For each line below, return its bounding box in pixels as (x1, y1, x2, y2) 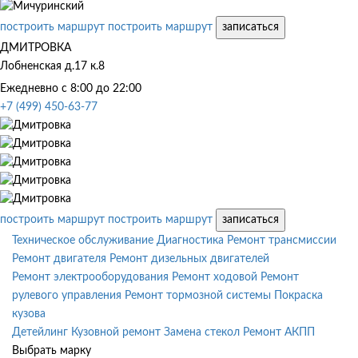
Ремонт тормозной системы (125, 289, 271, 301)
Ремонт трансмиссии (227, 234, 336, 246)
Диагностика (157, 234, 224, 246)
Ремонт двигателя (12, 253, 106, 265)
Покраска (274, 289, 323, 301)
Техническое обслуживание (12, 234, 153, 246)
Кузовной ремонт (71, 326, 161, 338)
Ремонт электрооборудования (12, 271, 169, 283)
